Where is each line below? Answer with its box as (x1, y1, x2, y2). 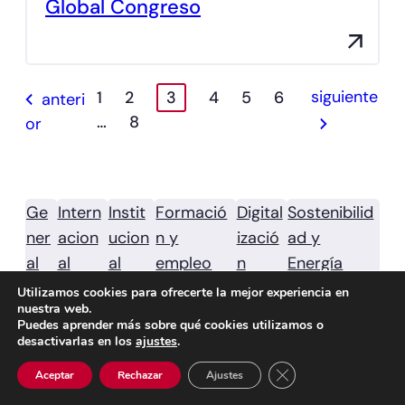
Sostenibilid (287, 201, 374, 223)
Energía (287, 251, 344, 274)
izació (236, 226, 279, 249)
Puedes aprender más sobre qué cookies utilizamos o (17, 316, 324, 334)
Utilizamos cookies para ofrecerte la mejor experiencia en (17, 284, 349, 301)
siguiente (311, 85, 379, 108)
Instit (108, 201, 146, 223)
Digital (236, 201, 283, 223)
